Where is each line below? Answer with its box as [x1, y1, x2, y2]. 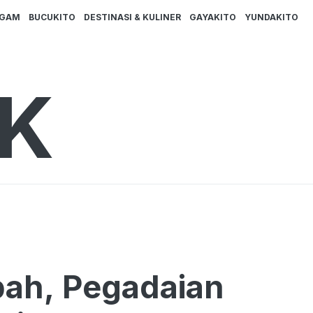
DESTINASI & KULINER [84, 12, 181, 23]
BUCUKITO [29, 12, 75, 23]
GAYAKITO [189, 12, 236, 23]
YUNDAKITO [245, 12, 298, 23]
